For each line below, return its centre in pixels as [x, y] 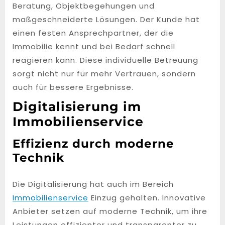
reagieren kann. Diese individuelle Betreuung [105, 60]
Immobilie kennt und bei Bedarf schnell [94, 46]
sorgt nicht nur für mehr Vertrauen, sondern [104, 74]
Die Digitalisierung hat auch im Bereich [93, 184]
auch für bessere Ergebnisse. [73, 87]
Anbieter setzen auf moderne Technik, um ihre [110, 211]
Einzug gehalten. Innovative [147, 198]
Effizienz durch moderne [93, 143]
